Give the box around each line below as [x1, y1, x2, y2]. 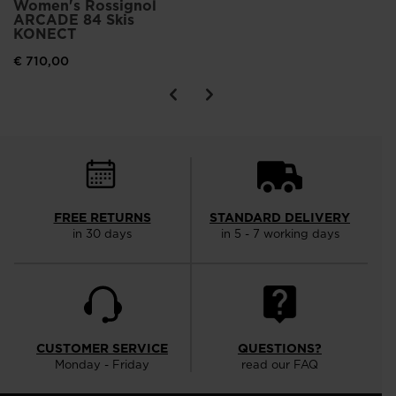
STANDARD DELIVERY [209, 209, 350, 227]
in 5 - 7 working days [220, 225, 339, 242]
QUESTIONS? [238, 339, 322, 358]
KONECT [13, 24, 76, 44]
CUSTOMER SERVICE [36, 339, 168, 358]
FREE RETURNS [53, 209, 151, 227]
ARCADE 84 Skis [13, 10, 134, 30]
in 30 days [72, 225, 132, 242]
